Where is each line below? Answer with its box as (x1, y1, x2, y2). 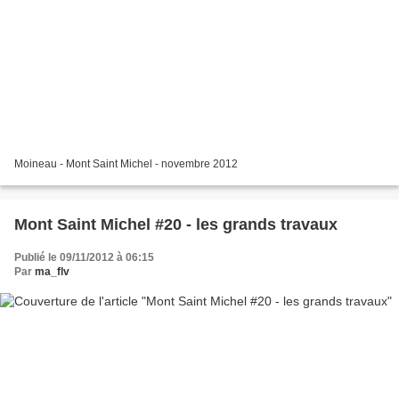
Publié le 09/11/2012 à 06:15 (14, 251, 154, 265)
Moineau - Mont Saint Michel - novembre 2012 (14, 158, 238, 171)
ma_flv (35, 265, 69, 279)
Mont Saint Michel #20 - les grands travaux (14, 216, 338, 234)
